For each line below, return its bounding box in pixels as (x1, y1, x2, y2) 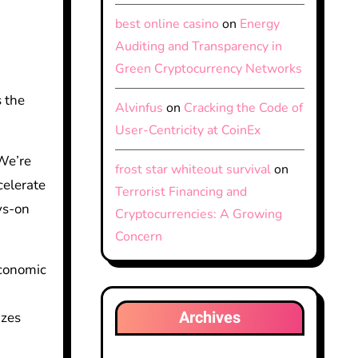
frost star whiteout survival (114, 161, 271, 178)
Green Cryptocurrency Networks (114, 60, 302, 78)
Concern (114, 228, 162, 245)
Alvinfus (114, 99, 163, 117)
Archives (178, 306, 241, 329)
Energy (239, 15, 280, 33)
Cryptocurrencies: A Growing (114, 205, 282, 223)
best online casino (114, 15, 219, 33)
